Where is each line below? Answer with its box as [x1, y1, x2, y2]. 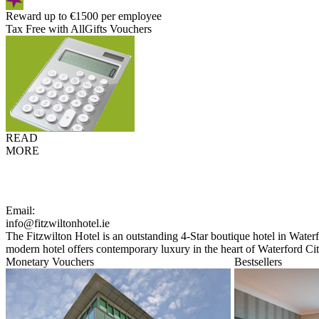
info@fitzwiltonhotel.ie [6, 217, 110, 229]
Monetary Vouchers [6, 256, 94, 268]
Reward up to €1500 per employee [6, 10, 162, 22]
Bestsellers [234, 256, 282, 268]
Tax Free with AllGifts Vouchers [6, 23, 152, 35]
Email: [6, 204, 35, 216]
